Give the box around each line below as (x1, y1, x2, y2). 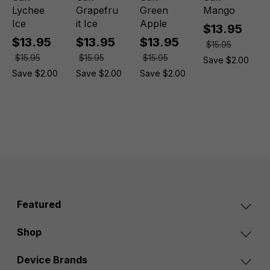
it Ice (75, 17, 98, 30)
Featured (17, 198, 61, 210)
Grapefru (75, 4, 118, 16)
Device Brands (17, 254, 87, 266)
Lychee (12, 4, 45, 16)
